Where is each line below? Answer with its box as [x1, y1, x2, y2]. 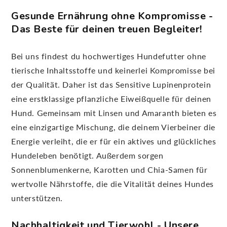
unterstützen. [11, 193, 63, 203]
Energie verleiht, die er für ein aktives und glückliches [11, 136, 216, 146]
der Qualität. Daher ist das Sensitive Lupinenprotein [11, 80, 211, 90]
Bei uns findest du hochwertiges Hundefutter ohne [11, 51, 206, 61]
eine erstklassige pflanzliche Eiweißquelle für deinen [11, 94, 211, 104]
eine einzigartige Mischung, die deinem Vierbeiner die [11, 122, 215, 132]
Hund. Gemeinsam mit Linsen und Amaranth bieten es [11, 108, 217, 118]
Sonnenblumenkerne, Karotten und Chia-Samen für [11, 165, 208, 175]
